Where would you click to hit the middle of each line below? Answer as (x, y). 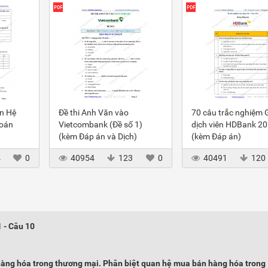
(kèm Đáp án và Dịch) (98, 136)
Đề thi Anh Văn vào (94, 112)
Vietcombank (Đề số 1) (100, 124)
